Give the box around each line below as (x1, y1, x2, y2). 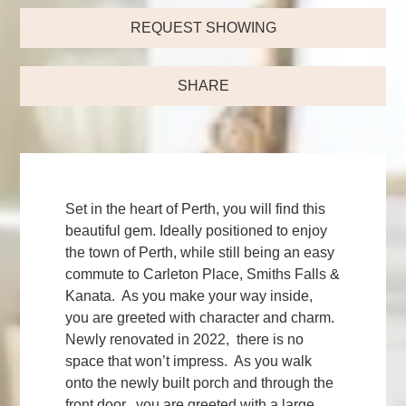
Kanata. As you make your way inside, (65, 287, 317, 304)
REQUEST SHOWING (130, 19, 276, 35)
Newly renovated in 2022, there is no (65, 331, 304, 347)
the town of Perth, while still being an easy (65, 244, 335, 260)
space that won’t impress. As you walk (65, 353, 313, 369)
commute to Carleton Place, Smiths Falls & (65, 266, 341, 282)
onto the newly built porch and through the (65, 374, 334, 391)
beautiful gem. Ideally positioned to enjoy (65, 222, 328, 238)
